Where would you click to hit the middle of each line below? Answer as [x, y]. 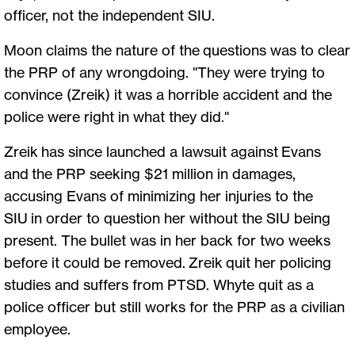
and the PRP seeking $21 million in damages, [150, 174]
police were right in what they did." [118, 117]
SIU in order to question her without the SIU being [167, 218]
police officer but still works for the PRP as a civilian [174, 307]
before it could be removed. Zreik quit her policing [168, 263]
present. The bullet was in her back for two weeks [167, 240]
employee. [39, 329]
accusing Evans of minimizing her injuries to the [158, 196]
